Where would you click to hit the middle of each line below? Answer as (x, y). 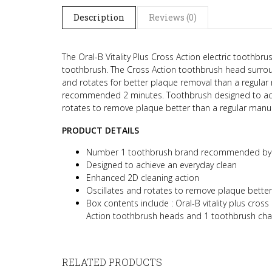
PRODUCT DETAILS (100, 130)
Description (99, 17)
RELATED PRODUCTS (112, 262)
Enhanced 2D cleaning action (143, 178)
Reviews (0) (173, 17)
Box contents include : (131, 203)
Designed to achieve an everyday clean (161, 165)
